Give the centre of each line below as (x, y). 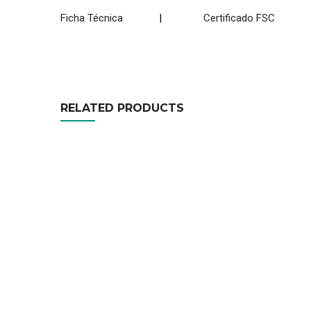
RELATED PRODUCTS (122, 108)
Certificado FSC (242, 18)
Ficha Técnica (96, 18)
